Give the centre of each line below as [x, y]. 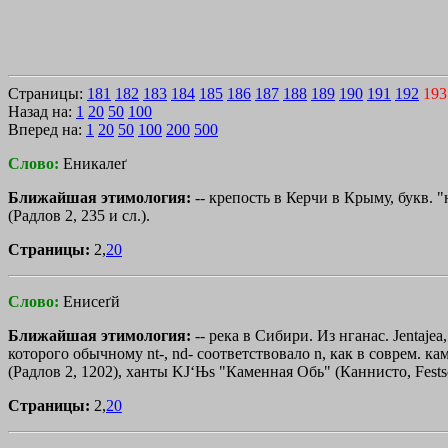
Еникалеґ [95, 163]
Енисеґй [91, 301]
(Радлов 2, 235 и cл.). [79, 215]
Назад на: [42, 111]
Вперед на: [47, 129]
